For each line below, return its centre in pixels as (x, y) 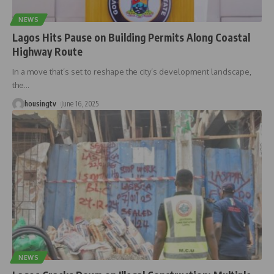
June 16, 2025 (80, 104)
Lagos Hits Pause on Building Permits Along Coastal (131, 38)
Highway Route (47, 52)
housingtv (40, 104)
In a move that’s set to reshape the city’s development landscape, (132, 72)
